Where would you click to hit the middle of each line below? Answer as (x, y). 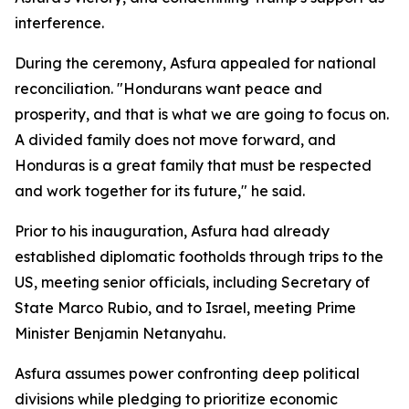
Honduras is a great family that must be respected (193, 165)
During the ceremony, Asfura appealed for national (195, 63)
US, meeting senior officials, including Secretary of (192, 282)
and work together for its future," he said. (160, 191)
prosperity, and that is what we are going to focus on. (202, 114)
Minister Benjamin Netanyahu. (120, 333)
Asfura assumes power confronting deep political (187, 373)
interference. (59, 23)
